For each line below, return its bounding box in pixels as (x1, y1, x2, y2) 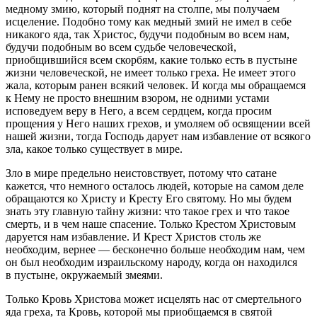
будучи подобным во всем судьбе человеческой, (6, 40, 236, 53)
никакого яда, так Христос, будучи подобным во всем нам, (6, 28, 289, 40)
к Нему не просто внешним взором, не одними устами (6, 91, 270, 104)
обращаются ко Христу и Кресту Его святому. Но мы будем (6, 192, 292, 204)
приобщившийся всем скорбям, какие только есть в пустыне (6, 53, 297, 66)
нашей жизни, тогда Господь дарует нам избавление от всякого (6, 129, 311, 142)
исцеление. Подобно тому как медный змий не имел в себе (6, 15, 292, 28)
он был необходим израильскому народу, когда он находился (6, 255, 297, 268)
